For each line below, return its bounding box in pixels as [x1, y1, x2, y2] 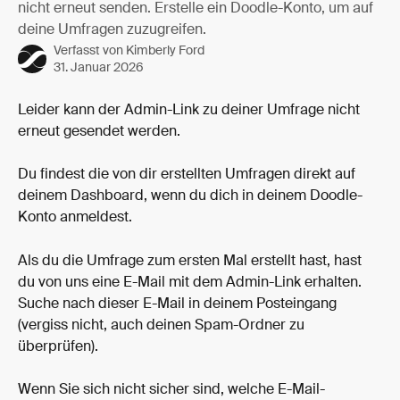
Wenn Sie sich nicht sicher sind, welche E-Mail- [18, 383, 325, 398]
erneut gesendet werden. [18, 125, 180, 139]
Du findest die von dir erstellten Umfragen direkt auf [18, 168, 359, 183]
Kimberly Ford [126, 45, 204, 57]
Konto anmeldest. [18, 211, 132, 226]
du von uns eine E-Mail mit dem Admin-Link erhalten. [18, 275, 365, 290]
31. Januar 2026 [54, 62, 144, 74]
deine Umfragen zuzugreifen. [18, 23, 206, 37]
